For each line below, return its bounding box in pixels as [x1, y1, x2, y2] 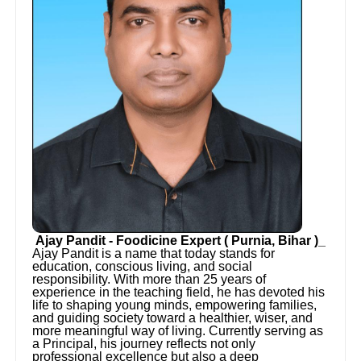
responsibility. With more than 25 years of [32, 272, 267, 287]
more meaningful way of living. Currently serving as [32, 324, 324, 338]
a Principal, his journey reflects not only [32, 337, 256, 351]
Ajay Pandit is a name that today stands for [32, 247, 276, 261]
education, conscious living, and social [32, 259, 253, 274]
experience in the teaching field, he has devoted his [32, 285, 326, 300]
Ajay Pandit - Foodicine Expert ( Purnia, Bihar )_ [32, 234, 326, 248]
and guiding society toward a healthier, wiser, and [32, 311, 313, 326]
